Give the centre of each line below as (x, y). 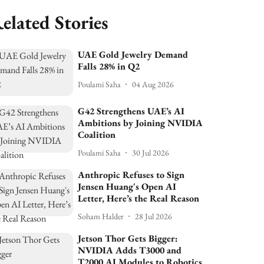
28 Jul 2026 (154, 216)
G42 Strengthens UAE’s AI (131, 111)
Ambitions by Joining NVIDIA (141, 123)
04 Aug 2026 (153, 84)
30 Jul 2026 (151, 152)
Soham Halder (101, 216)
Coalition (97, 135)
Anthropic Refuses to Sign (131, 175)
